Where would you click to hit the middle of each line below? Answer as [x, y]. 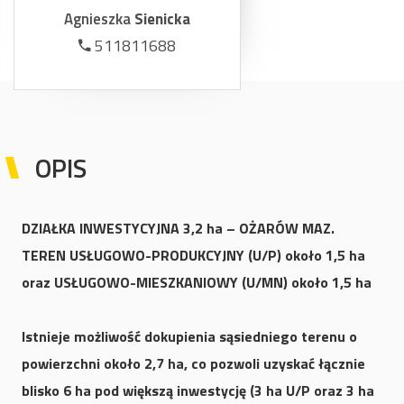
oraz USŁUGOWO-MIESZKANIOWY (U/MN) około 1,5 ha [197, 283]
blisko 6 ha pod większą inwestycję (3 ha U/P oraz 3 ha [198, 391]
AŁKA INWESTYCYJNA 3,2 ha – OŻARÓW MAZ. [188, 229]
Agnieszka [99, 19]
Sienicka [162, 19]
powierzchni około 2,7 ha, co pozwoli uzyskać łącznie [193, 364]
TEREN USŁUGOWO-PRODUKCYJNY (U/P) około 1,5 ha [193, 256]
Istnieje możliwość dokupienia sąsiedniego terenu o [189, 337]
